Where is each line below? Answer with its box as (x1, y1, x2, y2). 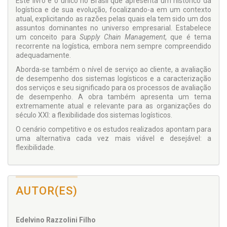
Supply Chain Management (80, 33, 165, 42)
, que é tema (165, 33, 211, 42)
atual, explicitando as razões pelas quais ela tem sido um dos (16, 15, 211, 23)
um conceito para (16, 33, 80, 42)
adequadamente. (16, 51, 71, 60)
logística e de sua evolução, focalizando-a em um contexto (16, 6, 211, 14)
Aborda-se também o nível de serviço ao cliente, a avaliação (16, 65, 211, 74)
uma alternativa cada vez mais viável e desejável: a (16, 134, 211, 143)
